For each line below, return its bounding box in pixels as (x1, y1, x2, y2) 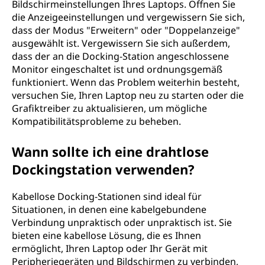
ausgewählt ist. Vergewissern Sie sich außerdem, (12, 37, 230, 50)
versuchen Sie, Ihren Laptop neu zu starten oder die (12, 89, 244, 102)
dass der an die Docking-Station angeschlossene (12, 50, 229, 63)
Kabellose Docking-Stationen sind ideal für (12, 190, 202, 203)
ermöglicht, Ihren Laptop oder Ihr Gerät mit (12, 242, 208, 255)
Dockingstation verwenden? (12, 160, 195, 178)
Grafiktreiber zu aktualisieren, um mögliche (12, 102, 207, 115)
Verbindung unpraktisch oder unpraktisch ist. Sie (12, 216, 232, 229)
